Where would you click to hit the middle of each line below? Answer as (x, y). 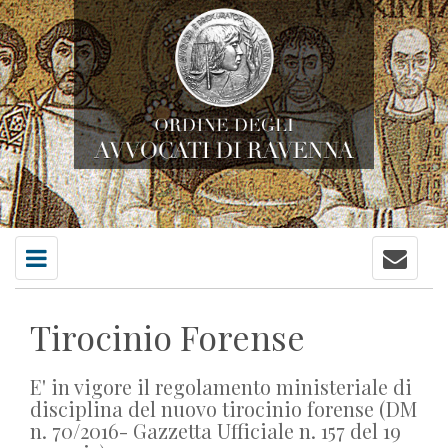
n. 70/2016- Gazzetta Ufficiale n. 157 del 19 (215, 430)
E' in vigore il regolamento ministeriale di (221, 386)
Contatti (49, 255)
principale (412, 275)
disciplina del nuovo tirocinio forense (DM (223, 408)
